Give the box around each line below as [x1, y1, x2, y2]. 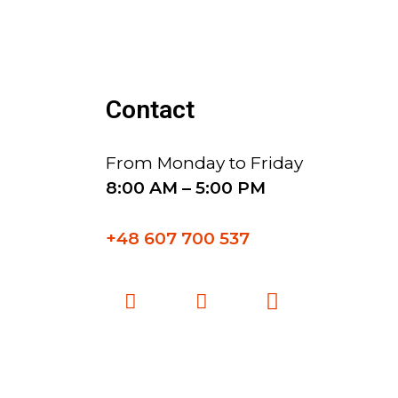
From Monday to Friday [105, 153, 303, 173]
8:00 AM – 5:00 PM [105, 178, 266, 198]
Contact [105, 94, 195, 124]
